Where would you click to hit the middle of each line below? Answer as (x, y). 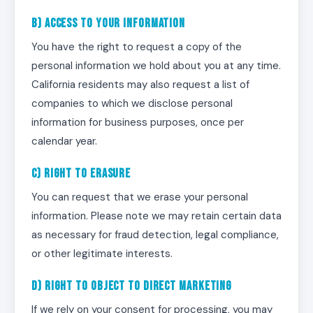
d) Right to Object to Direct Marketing (132, 286)
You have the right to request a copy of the (137, 47)
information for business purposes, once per (138, 122)
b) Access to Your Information (109, 23)
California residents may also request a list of (140, 85)
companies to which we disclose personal (132, 103)
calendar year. (64, 141)
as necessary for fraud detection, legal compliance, (155, 235)
